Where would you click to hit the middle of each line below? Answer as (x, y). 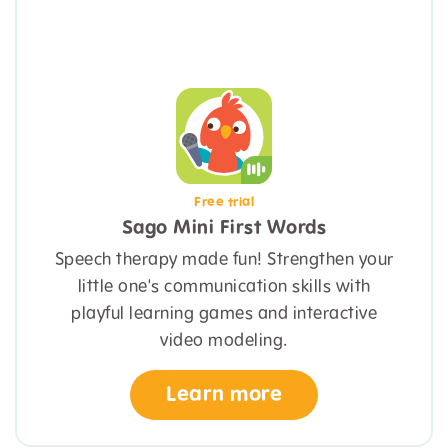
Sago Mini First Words (224, 228)
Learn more (224, 394)
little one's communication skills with (224, 286)
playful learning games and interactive (224, 313)
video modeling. (224, 340)
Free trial (224, 202)
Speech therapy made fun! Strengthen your (224, 259)
